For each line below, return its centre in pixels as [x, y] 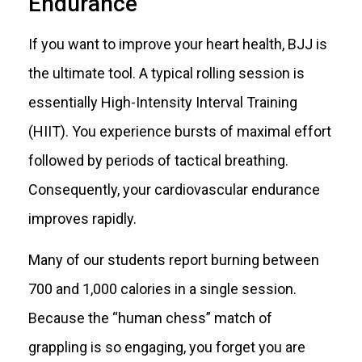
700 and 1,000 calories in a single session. [162, 288]
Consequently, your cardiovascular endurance [174, 190]
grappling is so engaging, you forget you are [167, 347]
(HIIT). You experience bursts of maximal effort [180, 132]
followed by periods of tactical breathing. [158, 161]
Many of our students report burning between [174, 259]
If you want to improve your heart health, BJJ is [178, 44]
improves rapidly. [82, 219]
